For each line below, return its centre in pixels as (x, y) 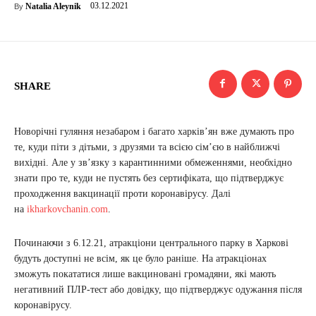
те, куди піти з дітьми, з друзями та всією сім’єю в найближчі (147, 147)
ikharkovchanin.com (67, 209)
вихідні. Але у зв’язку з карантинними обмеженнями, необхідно (153, 162)
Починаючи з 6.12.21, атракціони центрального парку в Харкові (151, 243)
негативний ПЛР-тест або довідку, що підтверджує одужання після (158, 289)
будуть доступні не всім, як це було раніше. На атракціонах (140, 258)
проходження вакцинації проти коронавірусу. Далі (122, 193)
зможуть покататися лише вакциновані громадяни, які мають (145, 274)
